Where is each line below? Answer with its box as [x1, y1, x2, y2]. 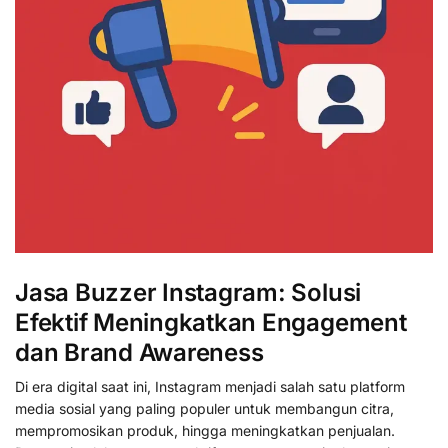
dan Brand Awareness [15, 337, 264, 367]
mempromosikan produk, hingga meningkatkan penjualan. [15, 421, 395, 439]
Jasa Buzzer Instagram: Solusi [15, 277, 362, 307]
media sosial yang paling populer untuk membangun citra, [15, 399, 394, 417]
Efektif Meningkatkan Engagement [15, 307, 407, 337]
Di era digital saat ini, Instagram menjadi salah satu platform [15, 377, 405, 395]
